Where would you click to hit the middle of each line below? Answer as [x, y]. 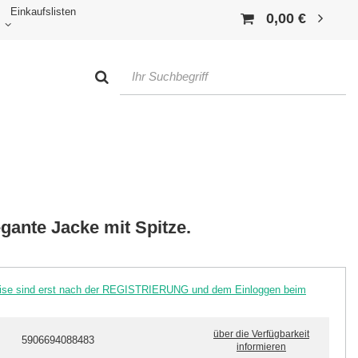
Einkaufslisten [43, 12]
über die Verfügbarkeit [261, 334]
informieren [261, 347]
